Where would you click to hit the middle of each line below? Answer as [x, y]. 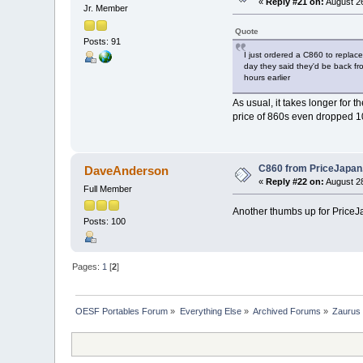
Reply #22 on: [295, 181]
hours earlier [267, 78]
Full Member [108, 188]
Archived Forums [287, 312]
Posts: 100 [105, 221]
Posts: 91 [102, 41]
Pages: [88, 267]
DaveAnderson [126, 170]
